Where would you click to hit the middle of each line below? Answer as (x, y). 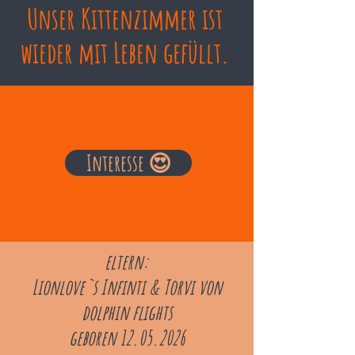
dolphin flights (127, 312)
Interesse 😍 (128, 163)
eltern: (127, 261)
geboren (94, 338)
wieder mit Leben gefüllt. (124, 52)
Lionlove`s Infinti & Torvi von (127, 287)
